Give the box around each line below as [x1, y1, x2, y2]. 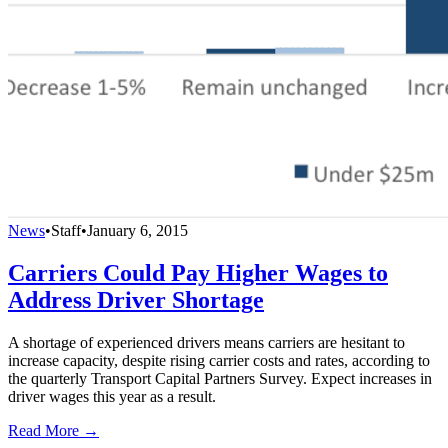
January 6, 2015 [87, 221, 188, 239]
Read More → [8, 421, 99, 439]
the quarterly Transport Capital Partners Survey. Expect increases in [8, 369, 432, 387]
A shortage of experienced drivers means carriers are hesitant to [8, 333, 405, 351]
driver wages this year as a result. [8, 387, 216, 405]
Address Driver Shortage [8, 286, 264, 313]
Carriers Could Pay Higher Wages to [8, 259, 388, 286]
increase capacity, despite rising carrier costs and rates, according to [8, 351, 430, 369]
